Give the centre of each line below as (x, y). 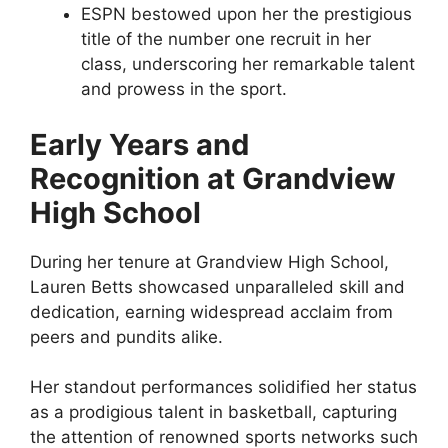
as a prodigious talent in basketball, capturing (213, 412)
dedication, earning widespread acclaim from (211, 311)
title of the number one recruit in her (226, 39)
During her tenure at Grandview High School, (209, 261)
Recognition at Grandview (213, 178)
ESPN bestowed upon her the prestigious (246, 14)
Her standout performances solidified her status (223, 387)
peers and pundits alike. (126, 336)
